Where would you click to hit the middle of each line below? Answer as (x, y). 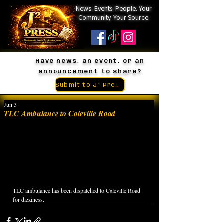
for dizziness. (28, 199)
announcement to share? (90, 72)
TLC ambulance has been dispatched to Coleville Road (77, 190)
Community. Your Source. (114, 17)
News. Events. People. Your (114, 8)
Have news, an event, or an (90, 61)
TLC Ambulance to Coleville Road (60, 113)
